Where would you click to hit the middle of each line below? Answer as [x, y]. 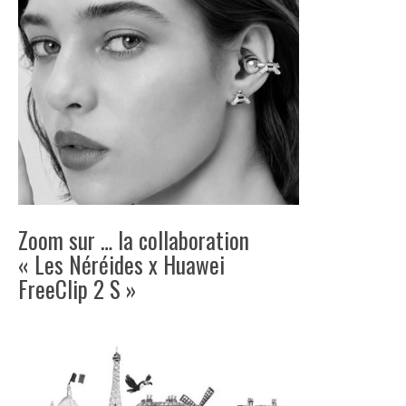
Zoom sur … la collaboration [134, 240]
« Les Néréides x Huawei [121, 265]
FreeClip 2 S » [77, 289]
